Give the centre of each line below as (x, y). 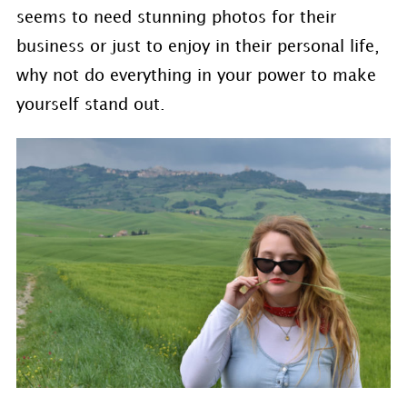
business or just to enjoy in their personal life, (198, 47)
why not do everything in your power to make (196, 76)
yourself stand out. (90, 105)
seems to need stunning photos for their (176, 18)
